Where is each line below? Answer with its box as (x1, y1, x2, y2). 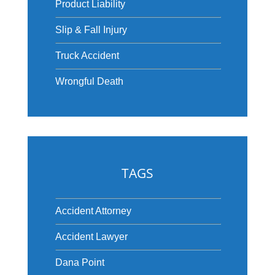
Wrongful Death (55, 76, 123, 87)
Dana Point (55, 257, 104, 268)
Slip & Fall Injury (55, 24, 127, 35)
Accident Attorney (55, 205, 131, 216)
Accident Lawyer (55, 231, 128, 242)
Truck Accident (55, 50, 119, 61)
